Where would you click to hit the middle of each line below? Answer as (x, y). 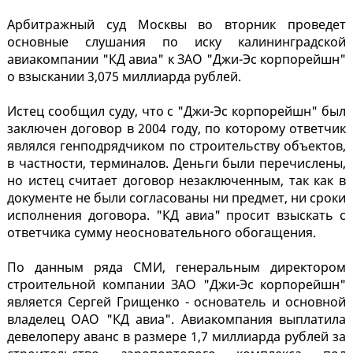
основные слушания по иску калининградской (176, 42)
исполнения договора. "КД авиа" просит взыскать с (176, 216)
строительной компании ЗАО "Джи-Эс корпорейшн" (176, 285)
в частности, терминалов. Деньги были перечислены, (176, 163)
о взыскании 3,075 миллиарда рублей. (124, 77)
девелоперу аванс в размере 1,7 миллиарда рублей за (176, 337)
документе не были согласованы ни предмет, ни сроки (176, 198)
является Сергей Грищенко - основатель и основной (176, 302)
